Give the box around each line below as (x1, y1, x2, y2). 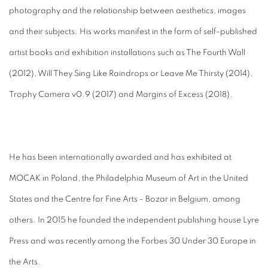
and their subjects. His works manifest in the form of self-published (9, 28, 257, 36)
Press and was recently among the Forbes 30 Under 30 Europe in (9, 237, 256, 246)
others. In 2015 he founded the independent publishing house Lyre (9, 216, 259, 225)
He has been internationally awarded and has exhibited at (9, 153, 232, 162)
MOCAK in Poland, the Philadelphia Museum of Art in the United (9, 174, 248, 183)
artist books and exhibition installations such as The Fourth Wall (9, 48, 245, 57)
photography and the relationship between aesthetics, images (9, 7, 246, 16)
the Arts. (9, 258, 41, 267)
